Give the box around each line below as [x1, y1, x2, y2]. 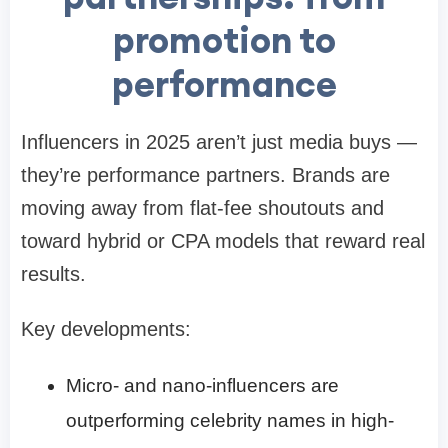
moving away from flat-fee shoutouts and [21, 197, 384, 220]
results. [21, 263, 86, 286]
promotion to [112, 17, 336, 64]
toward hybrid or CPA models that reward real [21, 230, 425, 253]
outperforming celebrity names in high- [66, 410, 394, 432]
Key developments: [21, 318, 191, 341]
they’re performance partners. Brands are [21, 164, 390, 187]
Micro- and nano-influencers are [66, 375, 339, 397]
